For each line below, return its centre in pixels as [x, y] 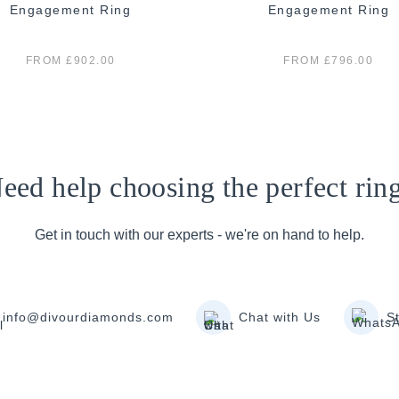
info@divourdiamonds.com [88, 318]
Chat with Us [280, 318]
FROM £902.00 [70, 60]
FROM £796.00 [329, 60]
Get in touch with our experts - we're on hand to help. [199, 234]
